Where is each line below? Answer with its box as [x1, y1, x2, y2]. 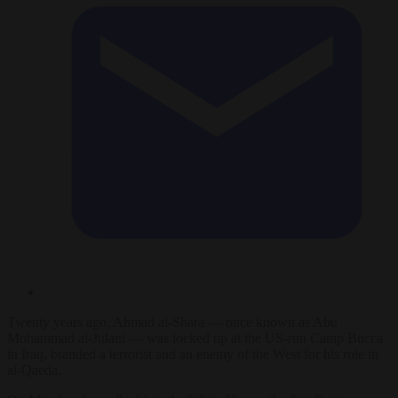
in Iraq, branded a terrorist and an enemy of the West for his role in [7, 346, 378, 362]
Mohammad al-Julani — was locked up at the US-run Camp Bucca [7, 330, 383, 346]
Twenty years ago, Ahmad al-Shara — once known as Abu [7, 314, 338, 330]
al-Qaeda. [7, 362, 61, 378]
